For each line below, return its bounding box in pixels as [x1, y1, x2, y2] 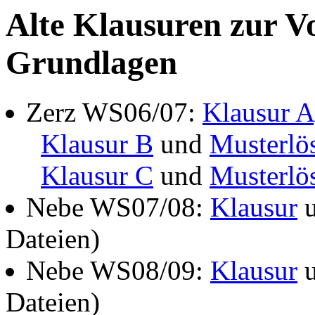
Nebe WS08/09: [26, 255, 210, 286]
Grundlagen [6, 44, 177, 81]
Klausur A [202, 97, 314, 128]
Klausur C [41, 160, 153, 191]
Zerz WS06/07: [26, 97, 202, 128]
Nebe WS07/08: [26, 192, 210, 223]
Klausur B [41, 129, 153, 160]
